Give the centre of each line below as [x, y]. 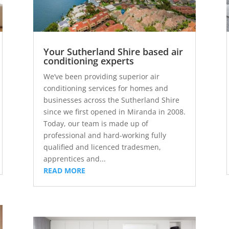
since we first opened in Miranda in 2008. [114, 112]
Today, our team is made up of [96, 124]
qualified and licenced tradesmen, [102, 147]
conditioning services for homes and [106, 88]
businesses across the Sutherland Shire [111, 100]
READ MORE [64, 171]
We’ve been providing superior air [101, 77]
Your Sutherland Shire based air [113, 52]
